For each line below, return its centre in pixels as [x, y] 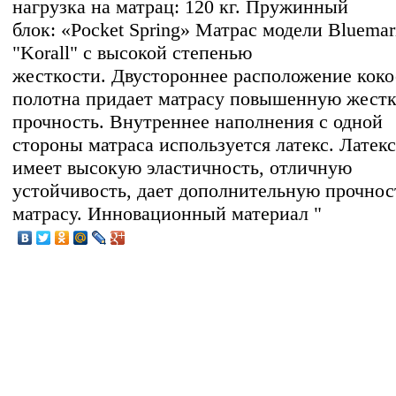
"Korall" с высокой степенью [132, 52]
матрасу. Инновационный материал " [167, 213]
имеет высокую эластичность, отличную [182, 167]
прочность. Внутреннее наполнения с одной [198, 121]
